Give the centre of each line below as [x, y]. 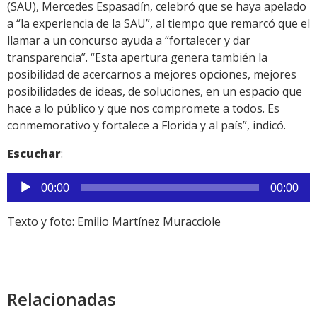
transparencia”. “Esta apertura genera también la [137, 58]
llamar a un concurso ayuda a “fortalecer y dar [129, 41]
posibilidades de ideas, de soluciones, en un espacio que [155, 92]
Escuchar [34, 154]
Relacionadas [62, 299]
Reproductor [40, 181]
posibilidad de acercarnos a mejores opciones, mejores [152, 75]
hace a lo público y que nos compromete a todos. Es [143, 109]
